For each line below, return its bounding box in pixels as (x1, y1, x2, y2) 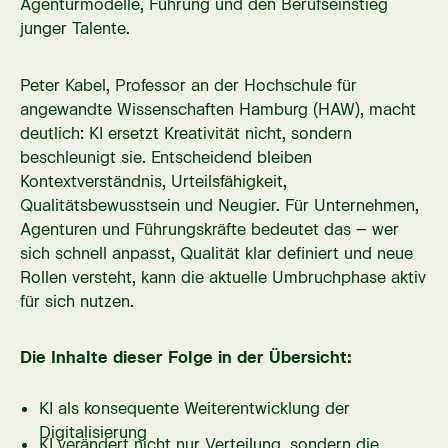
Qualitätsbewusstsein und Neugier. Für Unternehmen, (19, 194, 419, 216)
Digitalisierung (39, 421, 148, 443)
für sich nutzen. (19, 290, 134, 312)
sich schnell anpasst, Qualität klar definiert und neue (19, 242, 413, 264)
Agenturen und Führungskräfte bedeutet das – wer (19, 218, 399, 240)
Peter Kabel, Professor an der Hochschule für (19, 74, 357, 96)
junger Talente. (19, 18, 130, 40)
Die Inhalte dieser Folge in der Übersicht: (19, 347, 352, 369)
